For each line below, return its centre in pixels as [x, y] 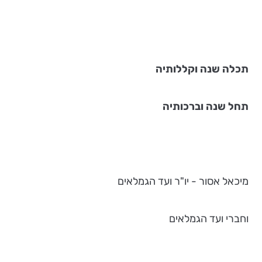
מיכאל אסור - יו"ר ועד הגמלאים [183, 181]
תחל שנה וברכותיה [206, 106]
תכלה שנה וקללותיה [202, 69]
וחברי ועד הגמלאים [209, 219]
